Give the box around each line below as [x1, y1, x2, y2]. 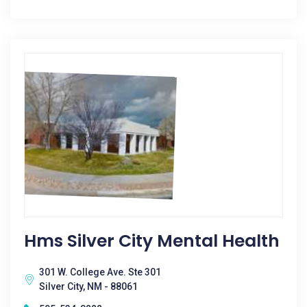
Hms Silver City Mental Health [24, 229, 280, 253]
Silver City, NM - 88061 [39, 281, 138, 292]
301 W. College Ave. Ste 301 [39, 267, 161, 278]
